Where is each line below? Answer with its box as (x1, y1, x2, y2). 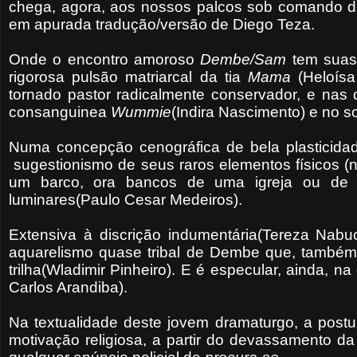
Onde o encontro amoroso (9, 50, 201, 68)
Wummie (111, 103, 171, 120)
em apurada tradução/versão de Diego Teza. (9, 15, 315, 33)
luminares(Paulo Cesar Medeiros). (9, 190, 242, 208)
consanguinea (9, 103, 111, 120)
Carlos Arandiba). (9, 278, 127, 296)
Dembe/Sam (200, 50, 287, 68)
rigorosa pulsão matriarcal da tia (9, 68, 249, 85)
